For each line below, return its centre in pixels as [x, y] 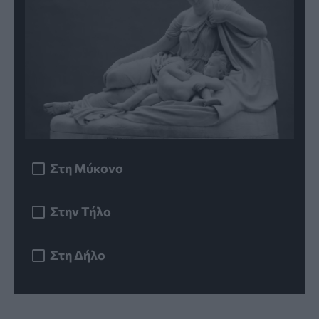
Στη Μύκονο [87, 168]
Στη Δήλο [78, 255]
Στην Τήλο [80, 211]
